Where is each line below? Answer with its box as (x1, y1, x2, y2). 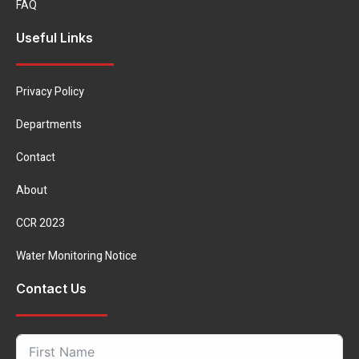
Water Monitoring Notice (16, 248, 137, 264)
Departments (16, 116, 82, 133)
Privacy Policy (16, 83, 84, 100)
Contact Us (16, 280, 87, 296)
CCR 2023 (16, 215, 65, 232)
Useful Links (16, 30, 93, 46)
